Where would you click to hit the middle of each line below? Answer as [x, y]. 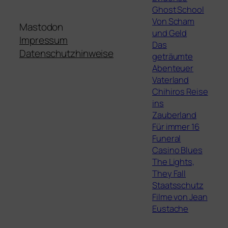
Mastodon [41, 27]
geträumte [173, 56]
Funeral [167, 138]
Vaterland [171, 79]
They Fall [169, 173]
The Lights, [173, 161]
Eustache [170, 208]
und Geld [170, 33]
